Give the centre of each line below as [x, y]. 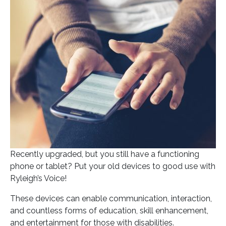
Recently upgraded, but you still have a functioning [105, 154]
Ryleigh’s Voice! [38, 178]
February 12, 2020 [115, 17]
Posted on [54, 17]
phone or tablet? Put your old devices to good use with [113, 166]
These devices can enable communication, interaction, [111, 198]
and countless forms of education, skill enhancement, [109, 210]
